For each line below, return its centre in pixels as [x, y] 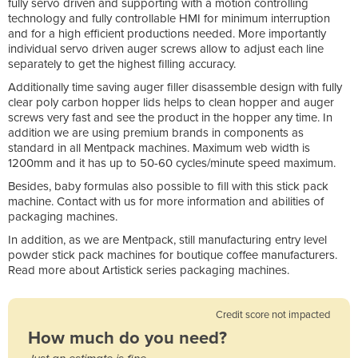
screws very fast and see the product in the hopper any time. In [170, 117]
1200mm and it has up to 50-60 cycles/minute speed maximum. [172, 163]
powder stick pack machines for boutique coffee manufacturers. [173, 255]
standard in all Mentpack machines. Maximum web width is [159, 147]
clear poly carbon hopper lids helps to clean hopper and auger [171, 102]
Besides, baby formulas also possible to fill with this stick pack [168, 186]
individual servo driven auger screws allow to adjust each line [166, 48]
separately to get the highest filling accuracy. [122, 64]
